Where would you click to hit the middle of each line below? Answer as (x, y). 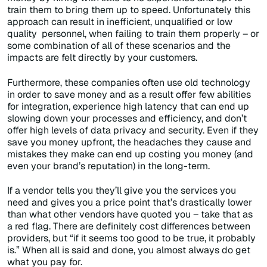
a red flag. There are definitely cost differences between (129, 226)
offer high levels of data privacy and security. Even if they (133, 130)
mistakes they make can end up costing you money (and (130, 154)
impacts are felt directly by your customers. (102, 58)
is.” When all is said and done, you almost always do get (129, 250)
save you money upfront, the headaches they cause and (129, 142)
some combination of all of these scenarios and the (119, 46)
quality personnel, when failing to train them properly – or (133, 34)
